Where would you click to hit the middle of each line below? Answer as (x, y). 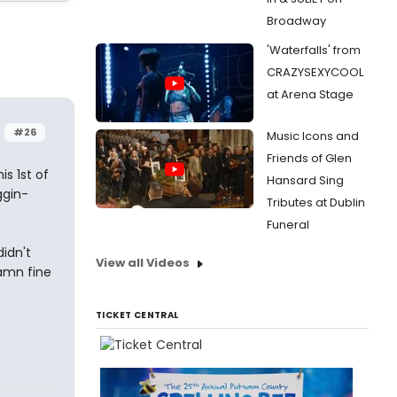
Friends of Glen (309, 158)
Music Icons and (313, 136)
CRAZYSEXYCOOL (315, 72)
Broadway (296, 21)
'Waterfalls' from (314, 50)
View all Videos (143, 263)
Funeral (288, 225)
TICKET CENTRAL (137, 315)
